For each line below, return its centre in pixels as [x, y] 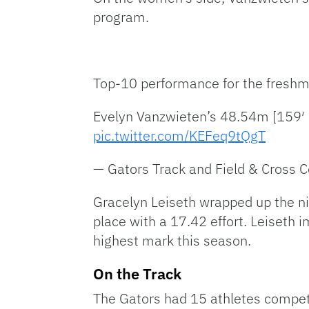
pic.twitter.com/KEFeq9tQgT [179, 136]
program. [123, 17]
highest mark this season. [174, 240]
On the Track [137, 273]
